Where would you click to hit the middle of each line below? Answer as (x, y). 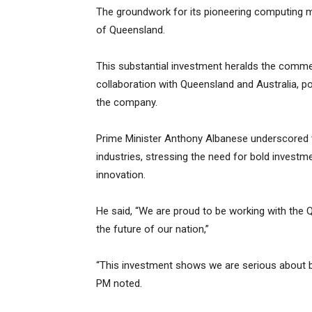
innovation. (121, 175)
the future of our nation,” (153, 229)
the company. (127, 103)
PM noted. (119, 284)
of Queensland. (131, 30)
